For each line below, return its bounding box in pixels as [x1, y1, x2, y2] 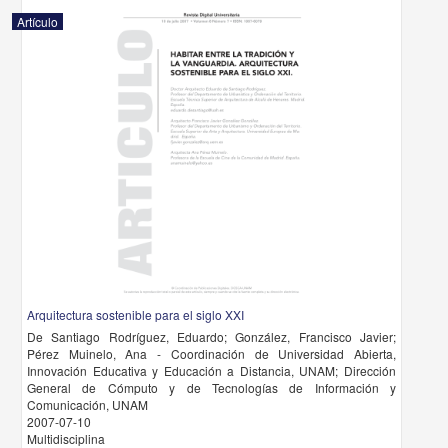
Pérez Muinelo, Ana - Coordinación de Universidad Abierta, [27, 345, 396, 362]
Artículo [17, 13, 59, 30]
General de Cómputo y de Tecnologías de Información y [27, 379, 396, 396]
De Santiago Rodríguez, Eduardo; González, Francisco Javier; [27, 328, 396, 345]
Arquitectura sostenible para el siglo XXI [27, 306, 245, 323]
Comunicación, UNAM [27, 396, 149, 413]
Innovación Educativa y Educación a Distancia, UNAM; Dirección [27, 362, 396, 379]
